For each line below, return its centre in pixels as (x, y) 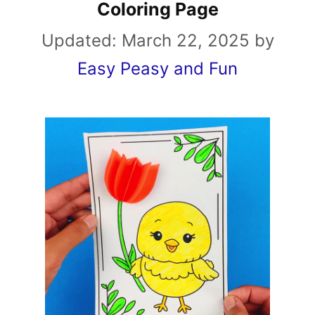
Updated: (81, 40)
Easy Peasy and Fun (157, 69)
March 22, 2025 (185, 40)
